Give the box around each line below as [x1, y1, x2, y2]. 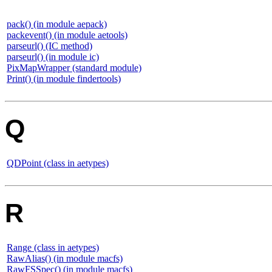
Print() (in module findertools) [7, 73, 121, 84]
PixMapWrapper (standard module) [7, 63, 141, 73]
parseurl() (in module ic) [7, 52, 99, 62]
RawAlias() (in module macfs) [7, 253, 123, 263]
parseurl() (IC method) [7, 41, 92, 51]
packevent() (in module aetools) [7, 30, 127, 40]
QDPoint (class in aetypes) [7, 157, 109, 168]
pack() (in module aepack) [7, 19, 107, 29]
